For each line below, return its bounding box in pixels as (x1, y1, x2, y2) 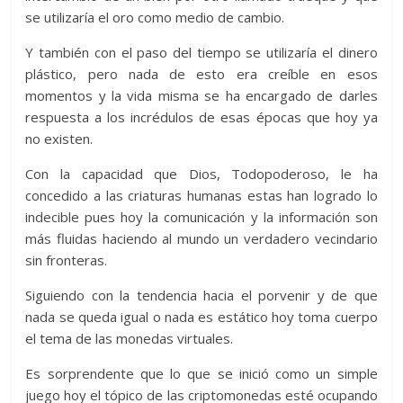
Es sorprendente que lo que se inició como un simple (25, 363, 378, 382)
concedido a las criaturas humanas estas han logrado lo (25, 185, 378, 204)
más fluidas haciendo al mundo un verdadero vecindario (25, 228, 378, 247)
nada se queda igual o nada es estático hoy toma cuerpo (25, 307, 378, 326)
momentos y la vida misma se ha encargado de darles (25, 85, 378, 104)
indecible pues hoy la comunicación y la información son (25, 207, 378, 226)
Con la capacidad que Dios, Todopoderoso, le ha (25, 164, 378, 183)
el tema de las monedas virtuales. (25, 328, 234, 347)
